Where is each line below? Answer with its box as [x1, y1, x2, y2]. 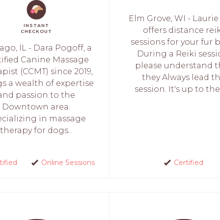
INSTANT [24, 23, 49, 28]
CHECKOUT [21, 28, 52, 34]
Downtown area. [2, 102, 71, 111]
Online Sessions [41, 158, 95, 167]
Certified [173, 158, 203, 167]
